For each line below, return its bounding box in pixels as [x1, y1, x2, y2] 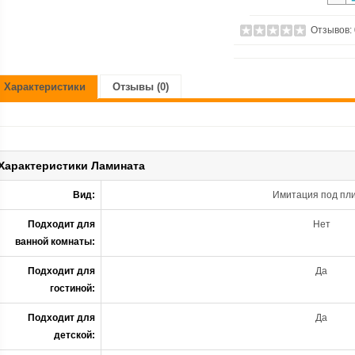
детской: [54, 330, 95, 341]
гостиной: [50, 283, 95, 294]
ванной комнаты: [15, 236, 95, 247]
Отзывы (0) [113, 81, 169, 93]
